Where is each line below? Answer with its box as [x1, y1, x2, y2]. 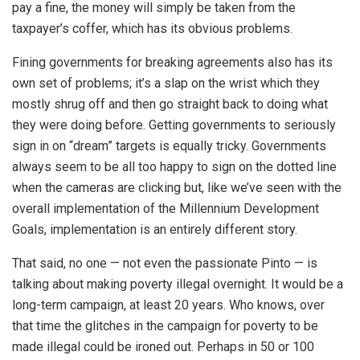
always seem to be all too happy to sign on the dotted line [12, 159, 337, 175]
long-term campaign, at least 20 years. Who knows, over [12, 297, 325, 313]
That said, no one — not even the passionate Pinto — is [12, 256, 317, 272]
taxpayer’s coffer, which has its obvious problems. [12, 21, 292, 37]
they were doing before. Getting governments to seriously [12, 117, 336, 133]
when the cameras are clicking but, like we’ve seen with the [12, 180, 342, 196]
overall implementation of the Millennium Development [12, 201, 319, 217]
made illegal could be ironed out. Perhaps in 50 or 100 [12, 339, 314, 355]
